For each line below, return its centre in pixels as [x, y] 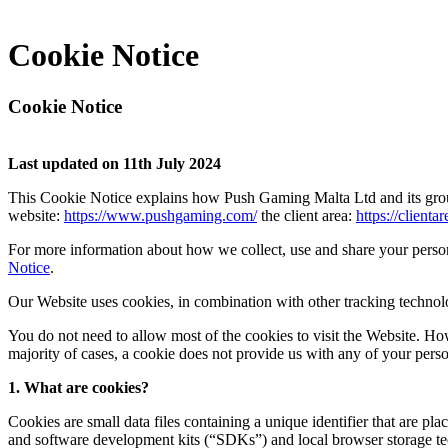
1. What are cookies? [78, 387]
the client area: [306, 215]
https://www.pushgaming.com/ [160, 215]
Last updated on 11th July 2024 [114, 163]
